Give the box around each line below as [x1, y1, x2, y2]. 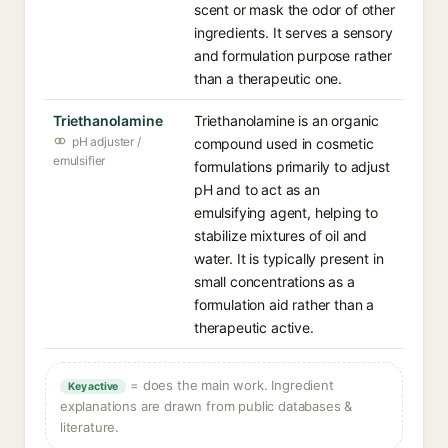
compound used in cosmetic [194, 135, 374, 152]
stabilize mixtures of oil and [194, 227, 368, 244]
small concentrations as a [194, 273, 355, 290]
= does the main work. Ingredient [126, 377, 334, 393]
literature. [60, 419, 120, 435]
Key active [68, 380, 119, 393]
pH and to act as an [194, 181, 320, 198]
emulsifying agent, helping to [194, 204, 379, 221]
